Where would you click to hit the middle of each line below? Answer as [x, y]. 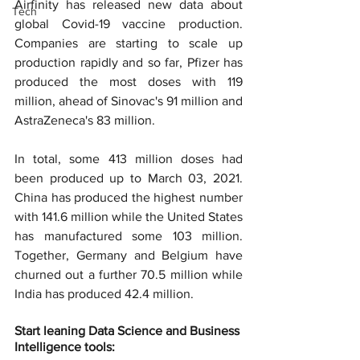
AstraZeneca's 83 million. [85, 121]
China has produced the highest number [129, 198]
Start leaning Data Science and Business [129, 331]
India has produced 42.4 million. [104, 294]
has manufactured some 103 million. [129, 236]
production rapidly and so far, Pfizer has [129, 63]
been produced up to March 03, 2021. [129, 178]
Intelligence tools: [65, 347]
